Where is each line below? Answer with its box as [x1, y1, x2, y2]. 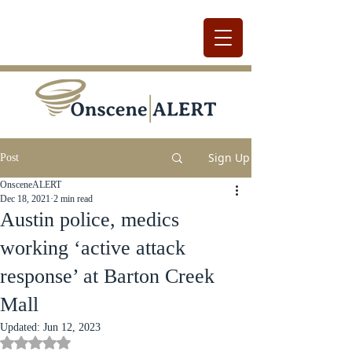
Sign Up [208, 150, 250, 165]
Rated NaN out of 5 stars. [35, 335, 148, 347]
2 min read [53, 193, 93, 204]
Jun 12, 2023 [43, 321, 101, 333]
